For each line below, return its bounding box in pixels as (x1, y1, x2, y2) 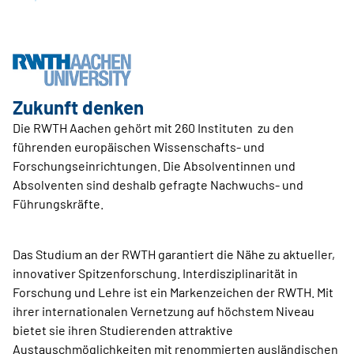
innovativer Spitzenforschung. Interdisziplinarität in (13, 265, 298, 281)
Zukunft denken (13, 96, 144, 119)
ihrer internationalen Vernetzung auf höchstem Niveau (13, 303, 314, 319)
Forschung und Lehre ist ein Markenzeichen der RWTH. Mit (13, 284, 333, 300)
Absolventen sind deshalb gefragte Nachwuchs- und (13, 177, 303, 193)
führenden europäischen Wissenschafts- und (13, 139, 265, 155)
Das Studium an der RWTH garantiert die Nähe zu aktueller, (13, 247, 335, 262)
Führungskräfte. (13, 196, 104, 212)
